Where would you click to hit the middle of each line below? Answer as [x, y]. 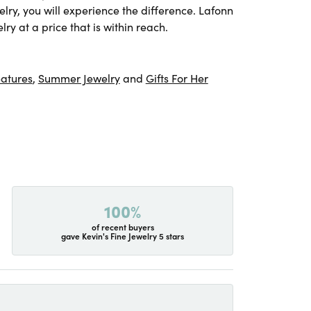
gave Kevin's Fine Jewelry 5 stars [123, 235]
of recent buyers [123, 226]
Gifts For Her [177, 77]
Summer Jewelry [79, 77]
